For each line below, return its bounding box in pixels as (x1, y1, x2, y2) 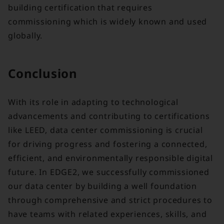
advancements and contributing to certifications (8, 110, 210, 121)
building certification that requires (8, 2, 152, 13)
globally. (8, 30, 43, 41)
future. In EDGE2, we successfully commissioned (8, 166, 209, 177)
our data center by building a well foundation (8, 180, 197, 191)
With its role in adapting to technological (8, 96, 178, 107)
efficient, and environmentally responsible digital (8, 152, 213, 163)
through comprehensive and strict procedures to (8, 194, 212, 205)
